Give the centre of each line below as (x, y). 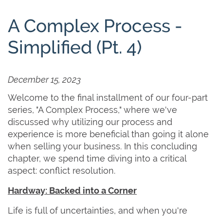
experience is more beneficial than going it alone (108, 134)
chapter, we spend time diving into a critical (97, 158)
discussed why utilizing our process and (90, 122)
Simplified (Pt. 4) (75, 47)
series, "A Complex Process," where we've (92, 110)
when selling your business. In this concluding (102, 146)
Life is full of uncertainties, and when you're (98, 210)
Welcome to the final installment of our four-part (108, 98)
